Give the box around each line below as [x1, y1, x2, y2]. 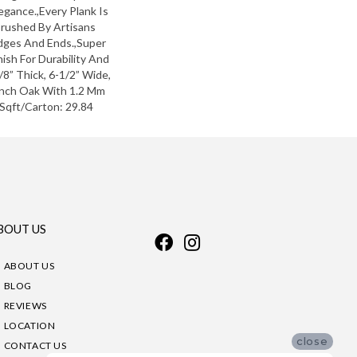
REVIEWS [3, 300, 47, 312]
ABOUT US [3, 260, 55, 273]
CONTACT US [3, 339, 67, 352]
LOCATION [3, 320, 56, 332]
